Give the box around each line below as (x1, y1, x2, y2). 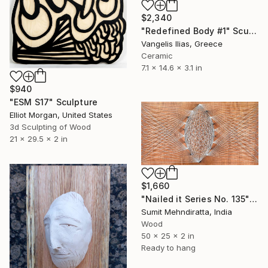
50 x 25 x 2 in (141, 230, 194, 240)
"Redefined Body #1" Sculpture (248, 25, 257, 36)
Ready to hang (141, 242, 196, 252)
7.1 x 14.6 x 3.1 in (141, 62, 202, 72)
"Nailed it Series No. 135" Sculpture (249, 193, 258, 204)
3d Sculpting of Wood (10, 121, 91, 132)
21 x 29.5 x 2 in (10, 133, 68, 144)
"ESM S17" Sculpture (10, 96, 98, 107)
